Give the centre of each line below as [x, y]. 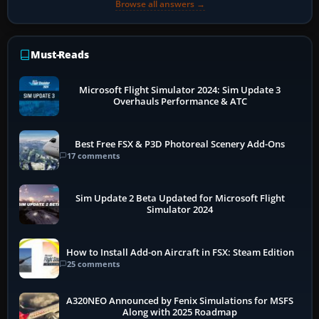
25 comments [93, 264]
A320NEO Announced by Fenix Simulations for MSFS [180, 301]
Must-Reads [60, 54]
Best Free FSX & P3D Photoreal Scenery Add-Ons [180, 145]
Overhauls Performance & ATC [180, 101]
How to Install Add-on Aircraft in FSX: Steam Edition [180, 253]
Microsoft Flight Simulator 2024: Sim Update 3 [180, 90]
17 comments [93, 156]
